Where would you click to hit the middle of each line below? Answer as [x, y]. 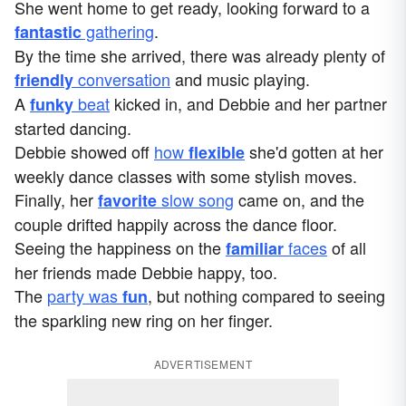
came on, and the [299, 200]
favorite [127, 201]
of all [347, 248]
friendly [44, 80]
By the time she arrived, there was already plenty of [200, 56]
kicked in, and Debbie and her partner [248, 104]
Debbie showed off [84, 152]
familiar [255, 249]
